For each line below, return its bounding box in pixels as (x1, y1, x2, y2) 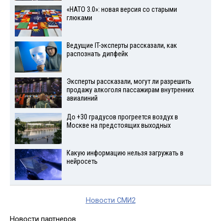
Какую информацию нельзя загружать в (66, 149, 184, 158)
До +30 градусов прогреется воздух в (66, 113, 178, 122)
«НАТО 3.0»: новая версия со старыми (66, 5, 177, 14)
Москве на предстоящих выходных (66, 121, 171, 130)
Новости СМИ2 (85, 196, 136, 205)
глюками (66, 14, 92, 23)
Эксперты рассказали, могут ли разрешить (66, 77, 191, 86)
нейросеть (66, 157, 98, 166)
